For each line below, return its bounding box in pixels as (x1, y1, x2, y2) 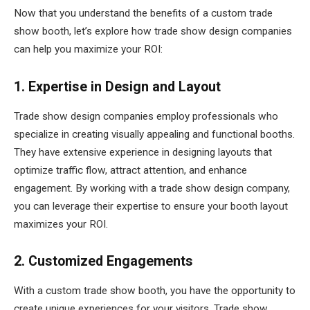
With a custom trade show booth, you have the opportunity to (14, 284, 295, 298)
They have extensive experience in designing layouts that (14, 145, 272, 158)
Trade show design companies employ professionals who (14, 109, 278, 122)
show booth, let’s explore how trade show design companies (14, 25, 292, 38)
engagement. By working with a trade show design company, (14, 181, 290, 194)
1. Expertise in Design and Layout (14, 79, 221, 95)
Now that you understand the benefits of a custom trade (14, 7, 273, 20)
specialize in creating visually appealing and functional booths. (14, 127, 295, 140)
